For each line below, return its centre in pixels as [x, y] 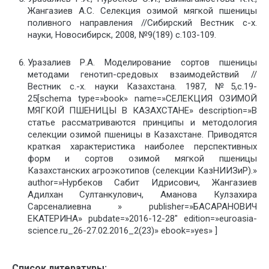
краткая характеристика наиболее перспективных [142, 146]
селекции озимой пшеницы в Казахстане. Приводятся [142, 134]
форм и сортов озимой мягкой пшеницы [142, 158]
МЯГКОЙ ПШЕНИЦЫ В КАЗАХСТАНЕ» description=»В [142, 110]
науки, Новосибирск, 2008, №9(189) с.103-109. [122, 35]
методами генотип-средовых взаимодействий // [142, 74]
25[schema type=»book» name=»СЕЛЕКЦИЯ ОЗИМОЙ [142, 98]
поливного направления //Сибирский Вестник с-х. [142, 23]
